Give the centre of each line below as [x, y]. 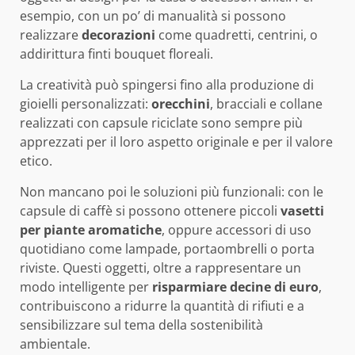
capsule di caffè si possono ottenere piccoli [150, 210]
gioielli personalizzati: [86, 103]
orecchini [181, 103]
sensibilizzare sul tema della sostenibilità [141, 324]
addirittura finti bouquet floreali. [116, 53]
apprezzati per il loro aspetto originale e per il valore [176, 141]
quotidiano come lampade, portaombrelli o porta [167, 248]
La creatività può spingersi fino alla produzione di [167, 84]
